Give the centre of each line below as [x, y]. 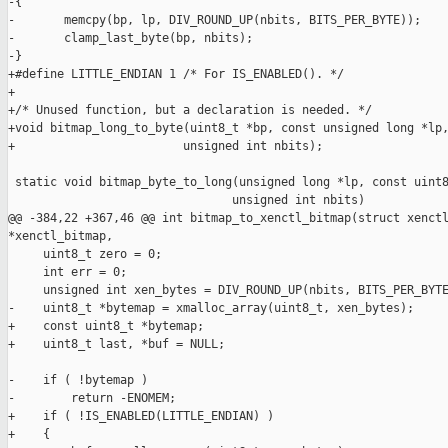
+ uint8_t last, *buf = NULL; [116, 344]
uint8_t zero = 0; [85, 254]
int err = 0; [67, 272]
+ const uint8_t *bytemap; [106, 326]
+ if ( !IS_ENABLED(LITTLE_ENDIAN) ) [141, 416]
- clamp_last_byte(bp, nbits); [130, 38]
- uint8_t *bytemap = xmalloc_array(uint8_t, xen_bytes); [211, 308]
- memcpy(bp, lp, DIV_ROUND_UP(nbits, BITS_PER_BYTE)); [214, 20]
